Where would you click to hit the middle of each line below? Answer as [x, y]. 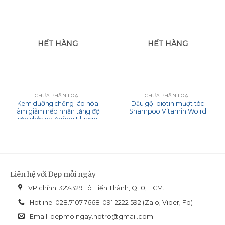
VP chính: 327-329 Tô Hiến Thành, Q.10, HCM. [96, 188]
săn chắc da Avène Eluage [58, 119]
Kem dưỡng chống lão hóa [58, 103]
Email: [39, 217]
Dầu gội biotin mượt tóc [167, 103]
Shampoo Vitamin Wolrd [167, 111]
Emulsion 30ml [58, 126]
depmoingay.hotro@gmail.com [102, 217]
